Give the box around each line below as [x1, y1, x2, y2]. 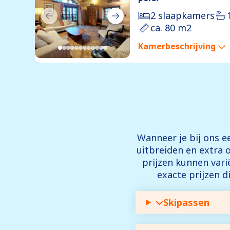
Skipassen [163, 196, 210, 209]
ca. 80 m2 [150, 22, 192, 34]
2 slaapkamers [150, 9, 215, 22]
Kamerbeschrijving [138, 41, 216, 52]
